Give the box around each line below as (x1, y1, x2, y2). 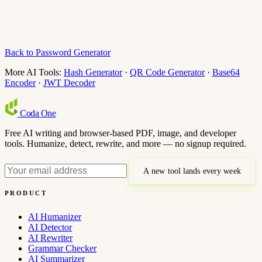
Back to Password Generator (5, 47, 111, 57)
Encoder (5, 77, 36, 88)
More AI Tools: (5, 67, 64, 77)
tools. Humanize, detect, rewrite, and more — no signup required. (5, 138, 246, 149)
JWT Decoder (43, 77, 95, 88)
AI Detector (28, 222, 72, 232)
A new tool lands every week (143, 166, 241, 175)
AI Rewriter (28, 232, 73, 243)
